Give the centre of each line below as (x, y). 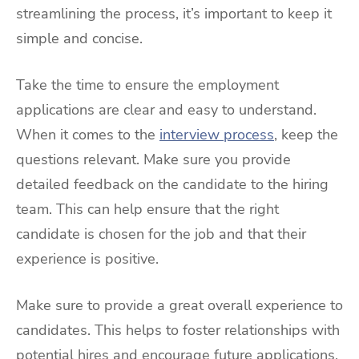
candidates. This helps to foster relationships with (178, 331)
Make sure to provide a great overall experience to (179, 306)
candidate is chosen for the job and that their (161, 234)
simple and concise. (79, 39)
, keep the (306, 135)
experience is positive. (87, 259)
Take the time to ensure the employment (147, 85)
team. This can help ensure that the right (147, 210)
